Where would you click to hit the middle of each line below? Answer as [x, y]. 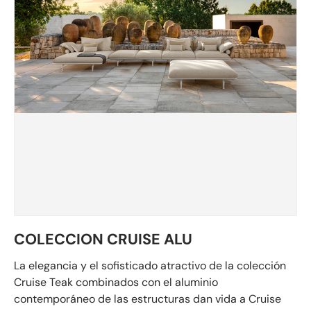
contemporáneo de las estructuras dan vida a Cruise [148, 299]
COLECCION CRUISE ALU [103, 240]
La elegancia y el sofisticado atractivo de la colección [150, 266]
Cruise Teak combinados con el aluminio [116, 283]
